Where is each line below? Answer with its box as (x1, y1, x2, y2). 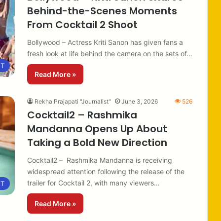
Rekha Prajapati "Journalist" (35, 97, 111, 105)
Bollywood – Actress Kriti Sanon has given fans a (27, 37, 183, 46)
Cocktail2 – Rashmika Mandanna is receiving (27, 155, 172, 164)
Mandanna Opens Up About (27, 121, 167, 136)
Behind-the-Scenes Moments (27, 3, 177, 18)
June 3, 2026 (121, 97, 158, 105)
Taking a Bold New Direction (27, 135, 167, 149)
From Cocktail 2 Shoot (27, 17, 138, 32)
